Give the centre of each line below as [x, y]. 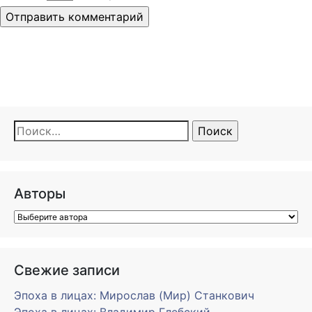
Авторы [40, 194]
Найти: [36, 131]
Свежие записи [67, 271]
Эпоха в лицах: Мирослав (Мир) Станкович [134, 296]
